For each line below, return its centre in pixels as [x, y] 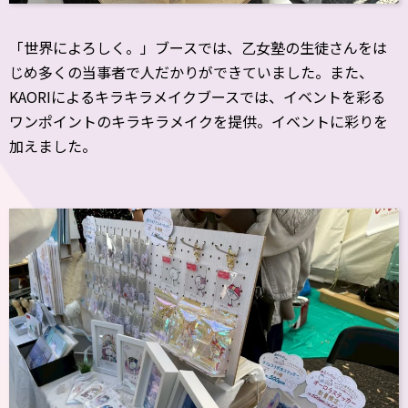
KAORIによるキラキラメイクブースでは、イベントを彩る [197, 97]
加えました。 [53, 146]
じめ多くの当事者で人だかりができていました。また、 [191, 72]
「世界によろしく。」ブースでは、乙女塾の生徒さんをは [198, 47]
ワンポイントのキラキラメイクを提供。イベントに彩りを [199, 121]
